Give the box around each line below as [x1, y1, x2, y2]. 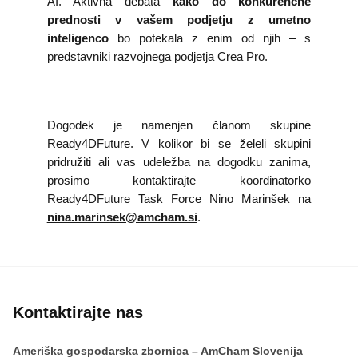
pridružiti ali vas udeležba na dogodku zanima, [46, 155, 312, 169]
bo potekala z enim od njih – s [108, 31, 312, 45]
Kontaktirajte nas [13, 304, 143, 321]
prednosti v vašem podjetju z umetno [46, 13, 312, 26]
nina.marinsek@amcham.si [46, 210, 197, 224]
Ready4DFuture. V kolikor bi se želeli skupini [46, 137, 312, 150]
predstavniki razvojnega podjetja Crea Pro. [46, 50, 268, 63]
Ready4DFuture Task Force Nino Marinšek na [46, 192, 312, 205]
